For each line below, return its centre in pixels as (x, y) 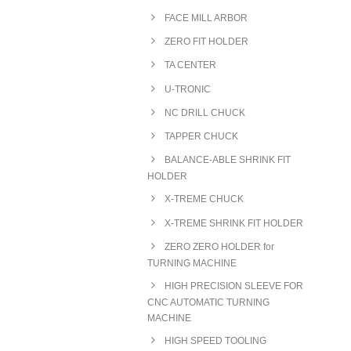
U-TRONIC (188, 89)
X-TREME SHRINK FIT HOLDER (234, 223)
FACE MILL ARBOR (206, 18)
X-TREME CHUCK (204, 199)
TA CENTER (190, 65)
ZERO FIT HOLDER (206, 42)
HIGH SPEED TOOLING (215, 341)
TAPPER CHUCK (201, 136)
